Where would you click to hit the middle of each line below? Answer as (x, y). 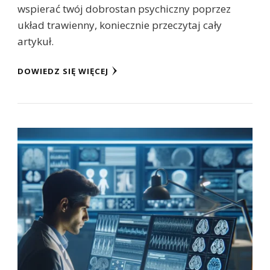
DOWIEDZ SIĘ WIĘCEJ (63, 71)
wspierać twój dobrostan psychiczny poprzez (124, 9)
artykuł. (36, 42)
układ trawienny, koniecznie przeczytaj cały (120, 25)
